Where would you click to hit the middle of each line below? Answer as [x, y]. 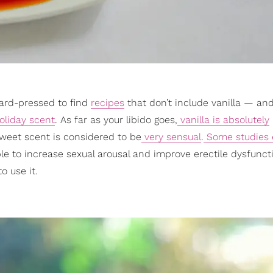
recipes [108, 103]
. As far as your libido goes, [116, 120]
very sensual [171, 137]
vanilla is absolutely [223, 120]
